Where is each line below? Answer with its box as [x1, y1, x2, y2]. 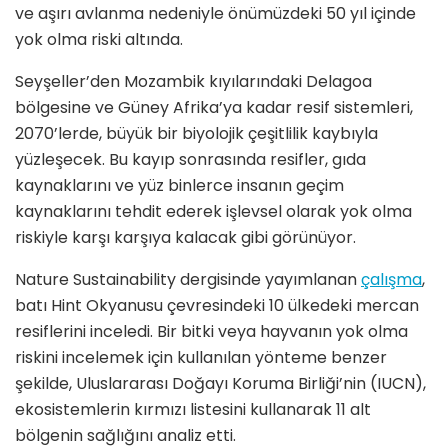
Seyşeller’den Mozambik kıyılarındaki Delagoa [15, 70, 372, 94]
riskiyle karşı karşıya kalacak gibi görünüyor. [15, 226, 356, 250]
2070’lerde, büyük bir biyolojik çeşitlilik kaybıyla [15, 122, 378, 146]
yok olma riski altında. [15, 28, 183, 52]
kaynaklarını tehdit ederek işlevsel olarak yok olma [15, 200, 412, 224]
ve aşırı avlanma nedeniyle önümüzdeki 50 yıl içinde [15, 2, 416, 26]
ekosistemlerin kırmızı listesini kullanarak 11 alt [15, 398, 371, 422]
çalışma [361, 268, 422, 292]
